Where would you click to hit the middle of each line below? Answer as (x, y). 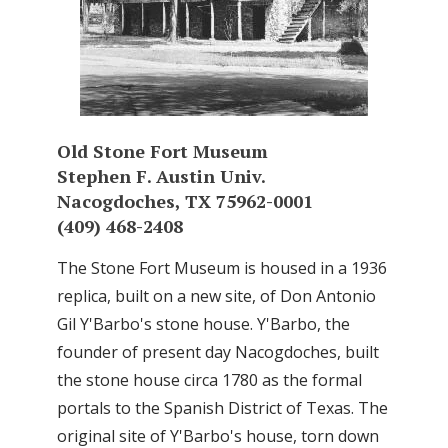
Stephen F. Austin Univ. (161, 175)
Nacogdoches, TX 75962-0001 (185, 200)
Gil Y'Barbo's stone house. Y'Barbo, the (203, 323)
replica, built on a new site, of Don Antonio (216, 295)
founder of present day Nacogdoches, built (218, 351)
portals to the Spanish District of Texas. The (222, 407)
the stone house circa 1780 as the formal (209, 379)
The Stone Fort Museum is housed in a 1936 (222, 267)
